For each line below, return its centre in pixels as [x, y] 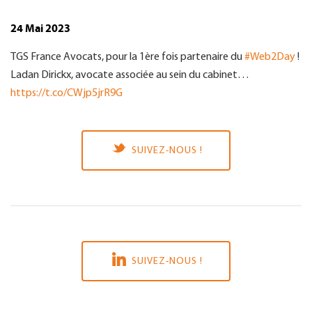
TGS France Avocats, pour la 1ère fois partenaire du [127, 57]
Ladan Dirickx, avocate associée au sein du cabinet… [130, 76]
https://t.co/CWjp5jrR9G [67, 94]
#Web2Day [270, 57]
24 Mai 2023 [40, 29]
